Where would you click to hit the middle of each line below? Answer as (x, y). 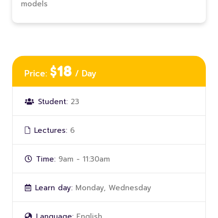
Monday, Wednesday (113, 188)
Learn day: (54, 188)
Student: (53, 102)
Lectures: (51, 131)
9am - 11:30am (84, 159)
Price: (37, 74)
